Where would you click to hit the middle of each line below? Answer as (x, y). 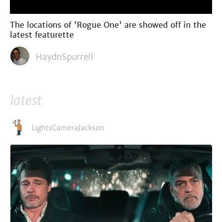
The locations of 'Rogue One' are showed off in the (108, 25)
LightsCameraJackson (68, 128)
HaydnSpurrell (64, 57)
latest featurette (42, 35)
